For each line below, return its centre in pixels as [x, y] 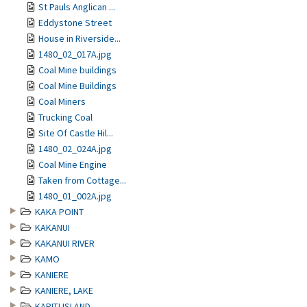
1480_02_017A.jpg [75, 54]
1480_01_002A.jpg [75, 196]
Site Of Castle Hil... [76, 133]
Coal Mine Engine [73, 164]
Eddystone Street [75, 23]
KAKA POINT [59, 212]
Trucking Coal [65, 117]
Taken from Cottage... [82, 180]
